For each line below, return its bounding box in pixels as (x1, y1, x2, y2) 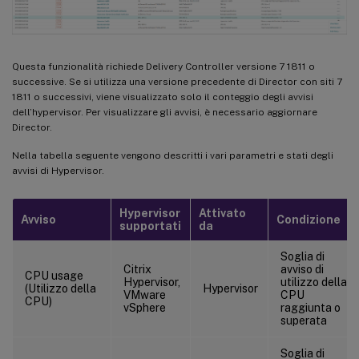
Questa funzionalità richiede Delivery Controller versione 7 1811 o (12, 61, 315, 72)
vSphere (123, 301, 166, 314)
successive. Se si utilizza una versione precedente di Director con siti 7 (12, 76, 342, 87)
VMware (123, 288, 166, 301)
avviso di (280, 263, 324, 276)
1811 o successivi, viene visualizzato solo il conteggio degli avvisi (12, 91, 313, 103)
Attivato (199, 207, 246, 220)
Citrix (123, 263, 151, 276)
